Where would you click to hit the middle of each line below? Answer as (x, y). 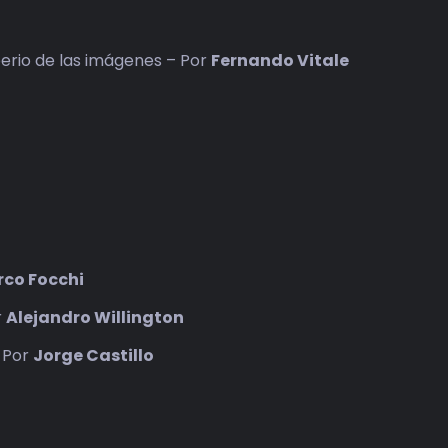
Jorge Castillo (94, 355)
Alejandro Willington (95, 317)
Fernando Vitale (280, 60)
